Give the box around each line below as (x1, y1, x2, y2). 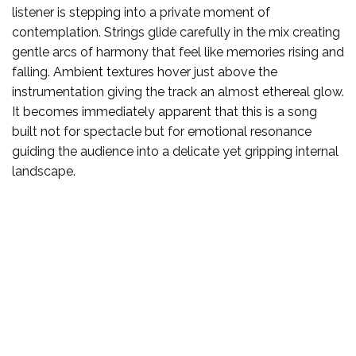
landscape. (12, 163, 75, 179)
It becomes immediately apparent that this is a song (12, 103, 317, 119)
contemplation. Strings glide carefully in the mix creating (12, 24, 340, 40)
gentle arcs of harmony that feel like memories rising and (12, 44, 344, 60)
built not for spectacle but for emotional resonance (12, 123, 311, 139)
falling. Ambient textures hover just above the (12, 64, 277, 79)
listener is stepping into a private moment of (12, 4, 270, 20)
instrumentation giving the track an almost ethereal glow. (12, 83, 344, 99)
